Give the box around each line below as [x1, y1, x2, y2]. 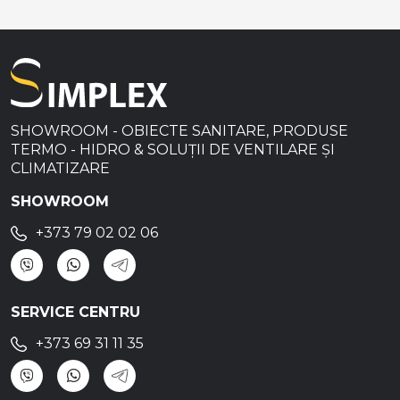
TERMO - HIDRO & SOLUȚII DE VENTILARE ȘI [11, 141, 335, 159]
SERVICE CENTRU [11, 304, 140, 321]
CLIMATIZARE [11, 160, 110, 178]
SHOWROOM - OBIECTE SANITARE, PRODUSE [11, 122, 348, 140]
